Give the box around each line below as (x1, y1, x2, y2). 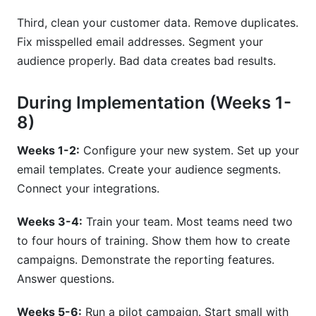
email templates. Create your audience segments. (17, 162, 281, 176)
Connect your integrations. (17, 181, 159, 195)
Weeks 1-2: (17, 143, 80, 157)
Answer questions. (17, 272, 114, 286)
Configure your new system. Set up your (80, 143, 299, 157)
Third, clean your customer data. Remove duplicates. (17, 16, 298, 30)
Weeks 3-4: (17, 214, 83, 229)
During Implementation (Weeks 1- (17, 92, 291, 113)
